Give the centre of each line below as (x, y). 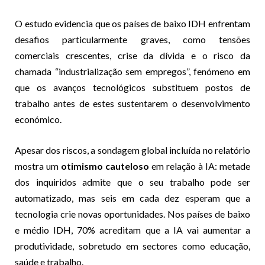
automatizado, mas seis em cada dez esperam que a (132, 198)
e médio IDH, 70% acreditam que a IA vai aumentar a (132, 230)
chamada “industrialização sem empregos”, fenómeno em (132, 71)
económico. (38, 119)
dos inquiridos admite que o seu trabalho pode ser (132, 182)
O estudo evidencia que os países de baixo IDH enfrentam (132, 23)
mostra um (38, 166)
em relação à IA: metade (200, 166)
